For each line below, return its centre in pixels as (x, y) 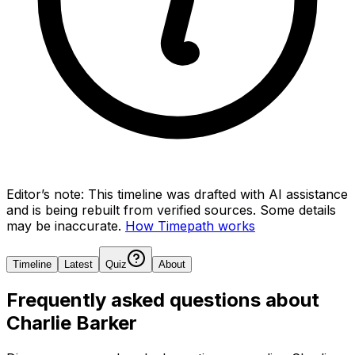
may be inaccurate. (64, 225)
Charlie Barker (72, 323)
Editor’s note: (45, 194)
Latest (78, 264)
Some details (298, 210)
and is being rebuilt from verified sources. (131, 210)
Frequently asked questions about (163, 300)
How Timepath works (190, 225)
